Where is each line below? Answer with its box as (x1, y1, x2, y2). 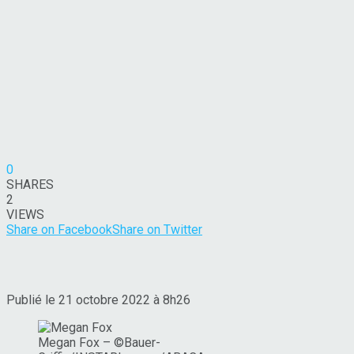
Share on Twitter (112, 221, 202, 237)
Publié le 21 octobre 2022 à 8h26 (6, 292, 190, 307)
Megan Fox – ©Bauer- (38, 334, 160, 350)
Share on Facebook (6, 221, 112, 237)
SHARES (6, 176, 54, 192)
